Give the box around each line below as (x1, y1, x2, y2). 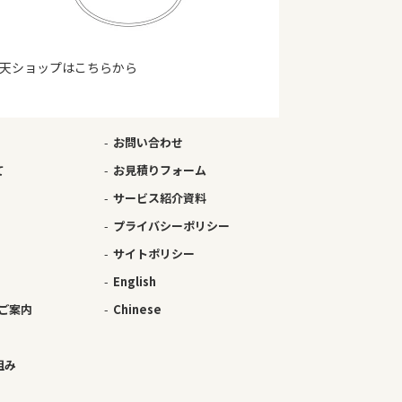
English (113, 272, 156, 290)
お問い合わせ (113, 133, 183, 151)
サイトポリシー (113, 244, 195, 262)
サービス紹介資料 (113, 188, 206, 206)
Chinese (113, 300, 162, 318)
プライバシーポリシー (113, 216, 230, 234)
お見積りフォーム (113, 161, 206, 179)
